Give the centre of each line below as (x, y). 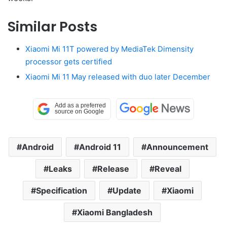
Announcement (177, 147)
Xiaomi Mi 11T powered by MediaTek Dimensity (109, 49)
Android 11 (100, 147)
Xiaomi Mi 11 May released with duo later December (118, 77)
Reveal (168, 169)
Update (127, 191)
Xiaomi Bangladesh (115, 213)
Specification (62, 191)
